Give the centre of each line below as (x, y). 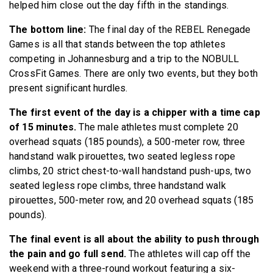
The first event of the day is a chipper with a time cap (135, 112)
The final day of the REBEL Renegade (170, 29)
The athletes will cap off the (188, 253)
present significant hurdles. (69, 88)
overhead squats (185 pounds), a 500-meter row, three (127, 141)
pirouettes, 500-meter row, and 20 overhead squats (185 (132, 200)
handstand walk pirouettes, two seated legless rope (122, 156)
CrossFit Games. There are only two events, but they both (133, 73)
